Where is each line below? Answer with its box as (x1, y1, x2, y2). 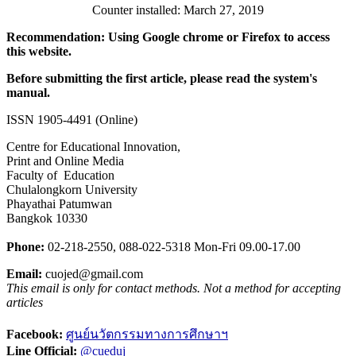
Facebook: (6, 327, 63, 342)
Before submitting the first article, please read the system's (6, 72, 317, 86)
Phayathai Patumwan (6, 197, 112, 211)
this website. (6, 44, 72, 59)
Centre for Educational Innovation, (6, 140, 180, 154)
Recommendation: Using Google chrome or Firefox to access (6, 30, 330, 44)
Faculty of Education (6, 168, 114, 183)
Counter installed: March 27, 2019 (92, 3, 264, 17)
